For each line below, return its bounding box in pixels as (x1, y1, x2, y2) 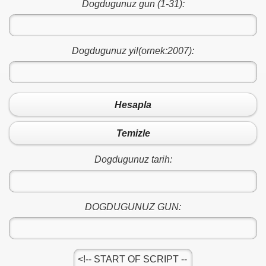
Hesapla (115, 99, 151, 110)
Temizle (116, 128, 150, 138)
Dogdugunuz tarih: (94, 154, 172, 165)
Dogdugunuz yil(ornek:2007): (72, 45, 194, 56)
